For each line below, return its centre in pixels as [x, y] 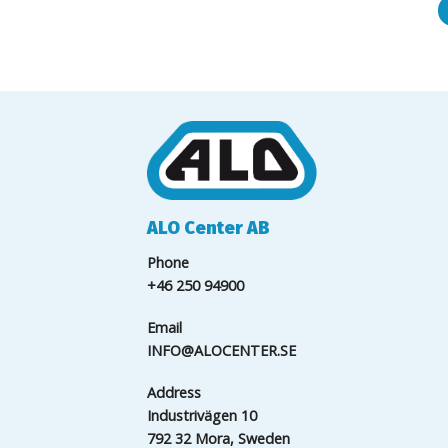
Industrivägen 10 [202, 415]
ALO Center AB [208, 228]
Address [174, 392]
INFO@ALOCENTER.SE [221, 350]
